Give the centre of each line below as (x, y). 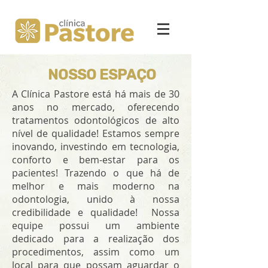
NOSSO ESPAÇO (102, 75)
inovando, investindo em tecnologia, (96, 147)
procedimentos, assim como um (96, 252)
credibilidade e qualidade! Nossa (96, 212)
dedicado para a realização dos (96, 239)
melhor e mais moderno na (96, 186)
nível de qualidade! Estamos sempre (96, 133)
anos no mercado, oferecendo (96, 107)
